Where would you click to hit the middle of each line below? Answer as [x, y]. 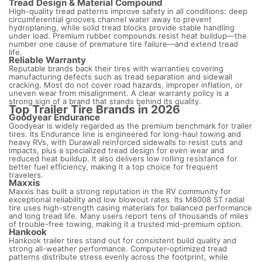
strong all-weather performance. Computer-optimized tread [118, 249]
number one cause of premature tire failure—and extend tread [123, 44]
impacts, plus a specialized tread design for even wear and [116, 151]
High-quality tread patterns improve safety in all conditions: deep [128, 11]
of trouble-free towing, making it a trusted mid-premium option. [126, 224]
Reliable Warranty [47, 60]
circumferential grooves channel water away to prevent [110, 20]
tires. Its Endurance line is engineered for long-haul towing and [125, 134]
